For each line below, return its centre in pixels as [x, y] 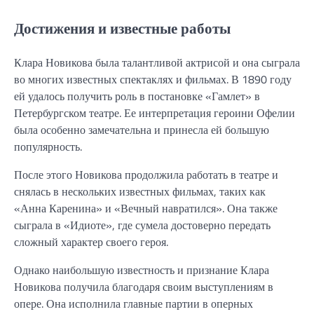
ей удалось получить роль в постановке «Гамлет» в [137, 96]
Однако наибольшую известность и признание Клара [142, 270]
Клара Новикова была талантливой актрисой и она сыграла [157, 63]
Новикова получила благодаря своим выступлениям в [144, 287]
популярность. [48, 147]
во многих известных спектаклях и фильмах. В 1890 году [153, 80]
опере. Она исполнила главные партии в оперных [134, 304]
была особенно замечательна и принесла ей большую [142, 130]
